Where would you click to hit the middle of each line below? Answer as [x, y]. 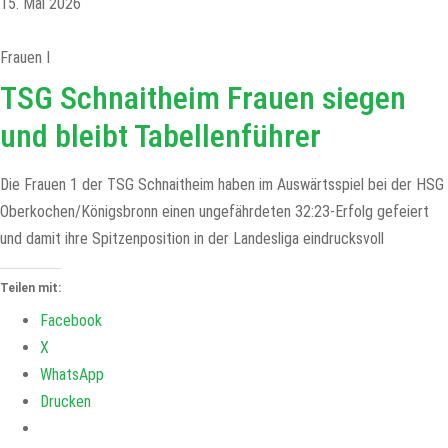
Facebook [71, 320]
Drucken [65, 401]
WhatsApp [72, 374]
